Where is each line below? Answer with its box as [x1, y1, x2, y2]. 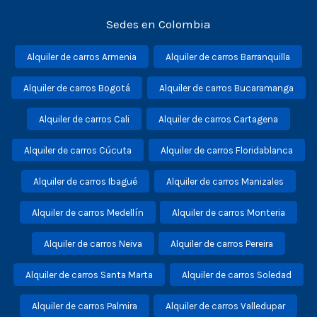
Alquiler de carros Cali [39, 113, 130, 124]
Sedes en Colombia [106, 17, 211, 31]
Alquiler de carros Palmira [31, 300, 137, 311]
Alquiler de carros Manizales [166, 175, 284, 186]
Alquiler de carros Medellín [31, 207, 144, 217]
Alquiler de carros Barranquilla [165, 51, 290, 62]
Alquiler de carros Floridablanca [160, 144, 293, 155]
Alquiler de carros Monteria [172, 207, 286, 217]
